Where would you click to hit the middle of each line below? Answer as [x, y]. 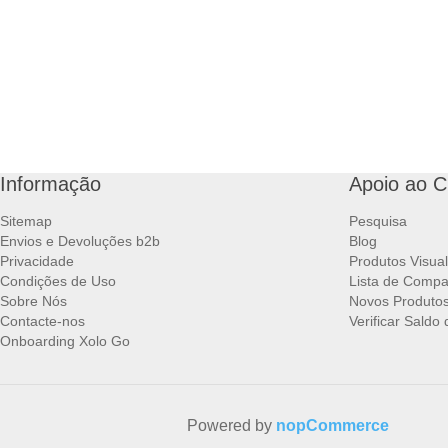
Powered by [231, 426]
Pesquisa [378, 221]
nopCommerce [332, 426]
